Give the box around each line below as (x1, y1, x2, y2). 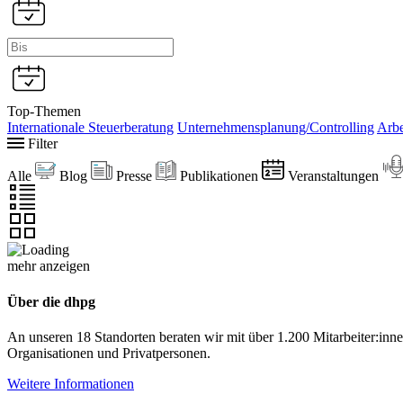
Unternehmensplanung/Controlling (177, 120, 374, 136)
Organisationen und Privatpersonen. (7, 345, 210, 362)
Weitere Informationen (7, 376, 134, 392)
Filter (23, 136, 58, 152)
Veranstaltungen (283, 168, 382, 184)
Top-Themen (7, 103, 81, 120)
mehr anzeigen (7, 258, 90, 274)
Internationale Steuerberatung (7, 120, 174, 136)
